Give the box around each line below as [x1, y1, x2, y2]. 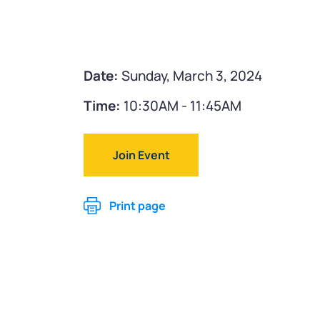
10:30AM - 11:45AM [121, 96, 241, 115]
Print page [109, 197, 166, 214]
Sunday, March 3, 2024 [119, 66, 262, 85]
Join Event [112, 147, 170, 163]
